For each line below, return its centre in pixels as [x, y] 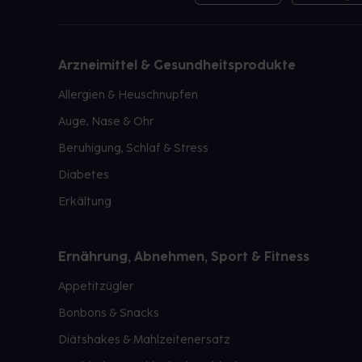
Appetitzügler [96, 286]
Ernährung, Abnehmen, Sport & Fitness [184, 257]
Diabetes [84, 175]
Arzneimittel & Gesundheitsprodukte [177, 65]
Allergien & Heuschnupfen [128, 95]
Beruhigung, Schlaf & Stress [133, 148]
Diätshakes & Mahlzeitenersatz [144, 340]
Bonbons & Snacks [109, 313]
